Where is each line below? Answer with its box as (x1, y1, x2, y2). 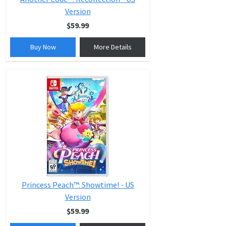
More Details (93, 42, 132, 51)
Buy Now (30, 42, 56, 51)
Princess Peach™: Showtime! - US (21, 180, 134, 190)
